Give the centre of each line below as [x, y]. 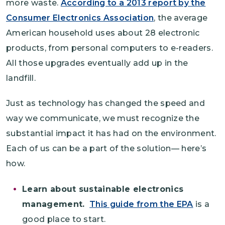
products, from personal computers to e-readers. [110, 48]
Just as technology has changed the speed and [106, 103]
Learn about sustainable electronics [103, 189]
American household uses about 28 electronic [103, 33]
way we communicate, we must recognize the [103, 118]
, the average [181, 18]
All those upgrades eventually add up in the [97, 63]
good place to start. [64, 219]
